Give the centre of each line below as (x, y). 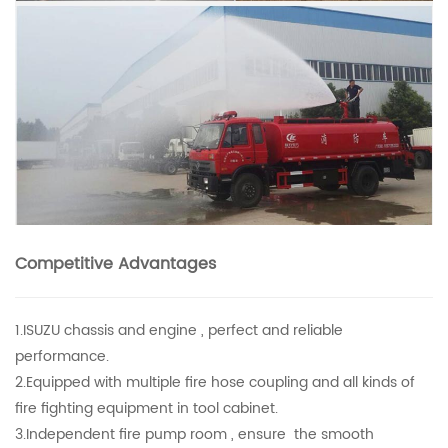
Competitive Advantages (115, 263)
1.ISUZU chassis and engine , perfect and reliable (179, 330)
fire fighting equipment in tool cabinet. (146, 408)
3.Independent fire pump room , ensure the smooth (194, 434)
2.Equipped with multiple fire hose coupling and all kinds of (215, 382)
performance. (62, 356)
